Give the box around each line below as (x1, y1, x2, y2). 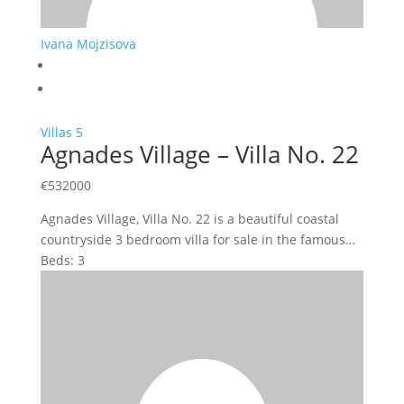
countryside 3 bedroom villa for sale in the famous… (40, 230, 355, 248)
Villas (40, 123, 72, 141)
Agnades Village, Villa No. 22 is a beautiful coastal (40, 209, 339, 227)
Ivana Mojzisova (40, 34, 136, 52)
